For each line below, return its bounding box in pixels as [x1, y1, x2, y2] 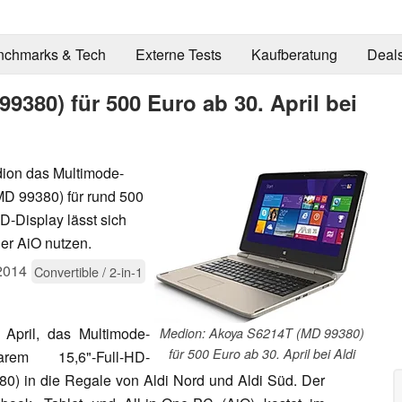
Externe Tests [135, 44, 222, 66]
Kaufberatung [250, 44, 337, 66]
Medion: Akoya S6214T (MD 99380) [160, 323, 364, 342]
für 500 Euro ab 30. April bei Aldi [169, 344, 355, 363]
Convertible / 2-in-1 [34, 261, 143, 281]
